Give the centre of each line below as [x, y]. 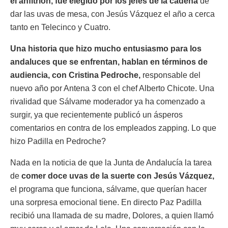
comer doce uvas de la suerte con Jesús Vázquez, [118, 176]
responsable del [170, 75]
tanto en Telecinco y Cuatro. [60, 27]
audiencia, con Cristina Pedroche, [75, 75]
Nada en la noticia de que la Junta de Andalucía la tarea [111, 162]
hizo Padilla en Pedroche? [58, 141]
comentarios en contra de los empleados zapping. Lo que [113, 128]
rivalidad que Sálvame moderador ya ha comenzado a [108, 101]
